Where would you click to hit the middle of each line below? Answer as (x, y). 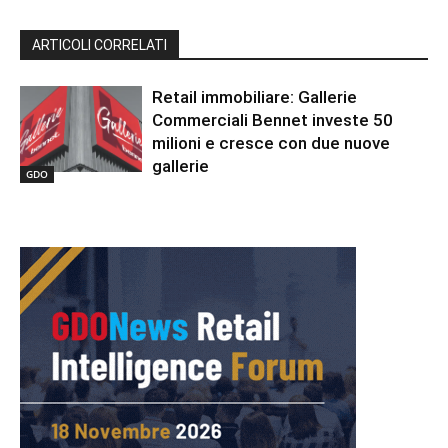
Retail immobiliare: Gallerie (255, 97)
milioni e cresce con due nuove (271, 143)
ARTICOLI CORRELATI (99, 45)
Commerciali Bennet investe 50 (273, 120)
